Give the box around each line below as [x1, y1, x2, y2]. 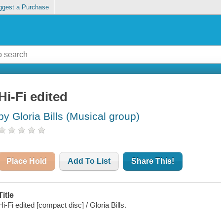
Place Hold [6, 157, 47, 166]
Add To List [68, 157, 111, 166]
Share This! [131, 157, 175, 166]
